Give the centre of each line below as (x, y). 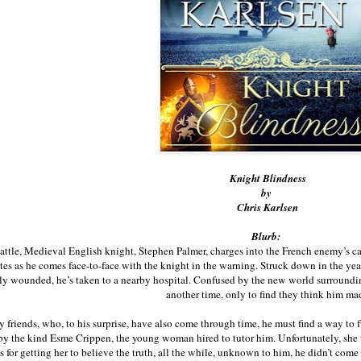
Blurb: (268, 237)
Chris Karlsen (268, 207)
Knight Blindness (268, 178)
